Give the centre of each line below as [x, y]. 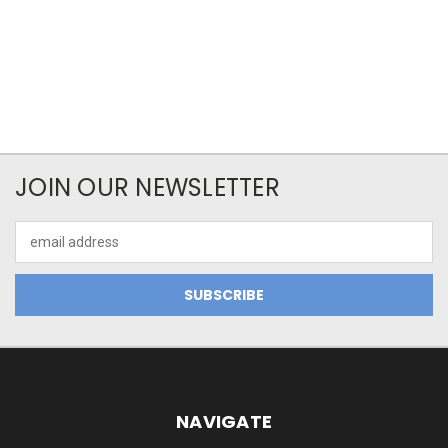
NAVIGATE [224, 421]
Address [41, 252]
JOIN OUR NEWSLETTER [147, 187]
